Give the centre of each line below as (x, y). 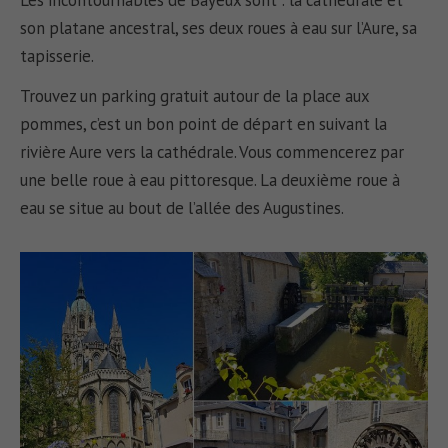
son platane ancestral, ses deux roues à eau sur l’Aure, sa (219, 27)
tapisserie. (57, 55)
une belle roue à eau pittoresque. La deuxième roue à (210, 180)
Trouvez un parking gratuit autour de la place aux (195, 96)
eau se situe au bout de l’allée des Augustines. (188, 208)
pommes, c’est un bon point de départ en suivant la (204, 124)
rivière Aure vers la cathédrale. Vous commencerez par (212, 152)
